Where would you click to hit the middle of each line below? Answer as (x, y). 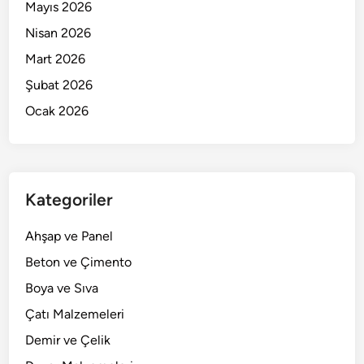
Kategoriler (69, 200)
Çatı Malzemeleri (75, 314)
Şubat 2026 (59, 85)
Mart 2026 (56, 59)
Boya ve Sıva (62, 288)
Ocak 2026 (57, 111)
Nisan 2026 (58, 33)
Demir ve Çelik (68, 340)
